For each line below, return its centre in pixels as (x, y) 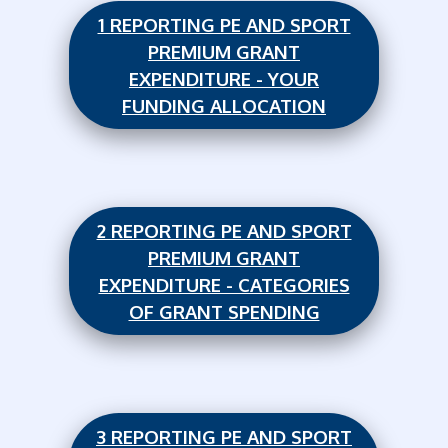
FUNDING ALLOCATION (224, 106)
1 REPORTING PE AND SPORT (224, 25)
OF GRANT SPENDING (224, 312)
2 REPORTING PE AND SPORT (224, 231)
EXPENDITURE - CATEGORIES (224, 285)
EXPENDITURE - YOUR (224, 79)
